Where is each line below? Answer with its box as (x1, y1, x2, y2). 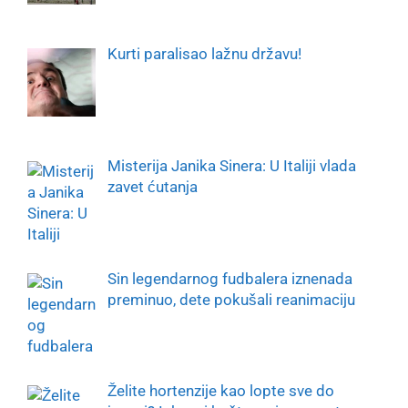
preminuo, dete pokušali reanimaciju (107, 290, 355, 309)
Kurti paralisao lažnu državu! (107, 45, 301, 64)
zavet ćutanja (107, 178, 198, 197)
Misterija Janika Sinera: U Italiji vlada (107, 157, 356, 176)
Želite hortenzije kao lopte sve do (107, 382, 334, 401)
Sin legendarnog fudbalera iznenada (107, 269, 352, 288)
